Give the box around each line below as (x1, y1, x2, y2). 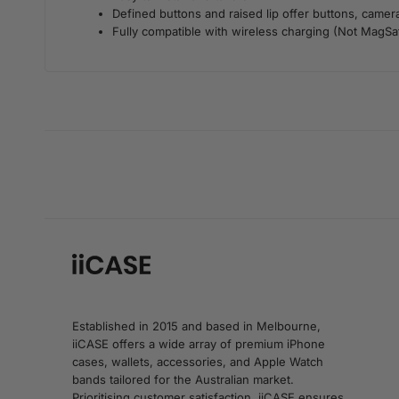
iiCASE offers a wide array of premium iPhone (72, 337, 326, 352)
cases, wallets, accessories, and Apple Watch (72, 354, 324, 370)
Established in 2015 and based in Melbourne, (72, 319, 322, 334)
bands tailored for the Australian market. (72, 372, 295, 387)
